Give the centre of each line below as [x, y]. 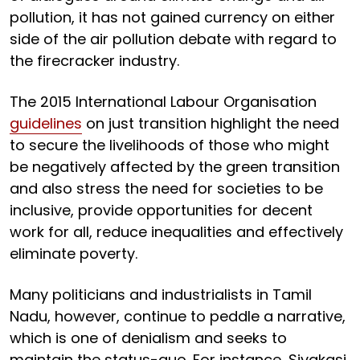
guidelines [46, 123]
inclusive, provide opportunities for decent [161, 210]
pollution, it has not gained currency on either [172, 17]
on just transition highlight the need [211, 123]
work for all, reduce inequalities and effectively [176, 231]
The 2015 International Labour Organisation [163, 101]
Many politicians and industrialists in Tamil [161, 294]
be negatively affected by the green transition [175, 166]
